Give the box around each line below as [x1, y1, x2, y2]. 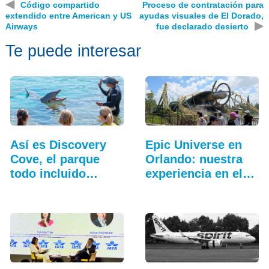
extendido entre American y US [5, 10, 131, 20]
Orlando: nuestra [145, 153, 243, 166]
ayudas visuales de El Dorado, [139, 10, 264, 20]
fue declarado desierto [156, 21, 249, 31]
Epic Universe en [145, 138, 242, 152]
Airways [5, 21, 38, 31]
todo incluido [10, 167, 86, 181]
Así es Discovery [10, 138, 106, 152]
